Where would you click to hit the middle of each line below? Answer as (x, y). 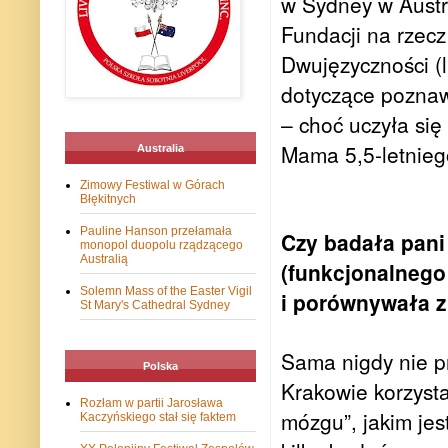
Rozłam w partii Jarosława (151, 403)
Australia (160, 148)
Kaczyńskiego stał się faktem (158, 417)
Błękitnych (108, 199)
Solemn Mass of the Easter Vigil (166, 291)
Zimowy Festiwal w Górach (152, 185)
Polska (160, 366)
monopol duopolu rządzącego (161, 245)
